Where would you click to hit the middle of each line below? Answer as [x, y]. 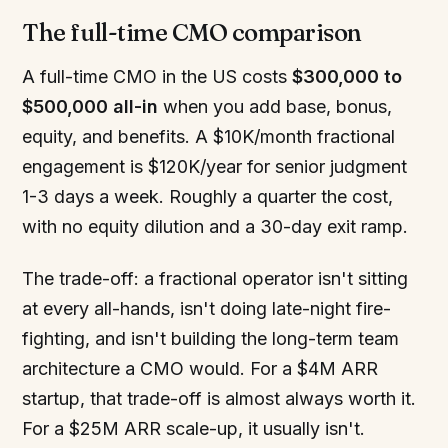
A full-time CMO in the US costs [157, 76]
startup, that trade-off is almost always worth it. [219, 398]
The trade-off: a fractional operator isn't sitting [215, 278]
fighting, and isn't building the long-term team [211, 338]
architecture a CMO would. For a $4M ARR [200, 368]
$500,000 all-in [90, 106]
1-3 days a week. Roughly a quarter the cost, [208, 196]
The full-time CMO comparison [192, 32]
